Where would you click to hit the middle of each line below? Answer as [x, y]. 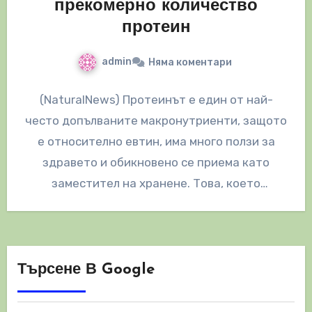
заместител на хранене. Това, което [156, 183]
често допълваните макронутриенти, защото [156, 120]
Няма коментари [190, 62]
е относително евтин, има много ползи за [156, 141]
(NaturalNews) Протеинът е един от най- [156, 99]
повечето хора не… [156, 204]
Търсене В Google [86, 270]
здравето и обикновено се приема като [156, 162]
